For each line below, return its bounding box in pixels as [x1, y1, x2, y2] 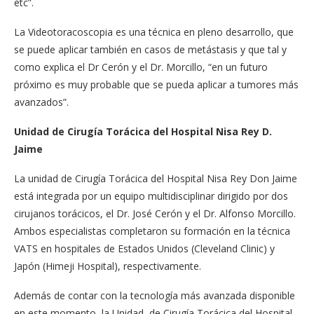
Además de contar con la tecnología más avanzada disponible [14, 289, 295, 302]
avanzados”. [14, 95, 69, 109]
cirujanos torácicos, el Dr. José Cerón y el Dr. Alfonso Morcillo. [14, 207, 296, 220]
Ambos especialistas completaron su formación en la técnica [14, 224, 290, 238]
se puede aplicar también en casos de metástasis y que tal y [14, 43, 287, 56]
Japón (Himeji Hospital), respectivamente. [14, 259, 201, 273]
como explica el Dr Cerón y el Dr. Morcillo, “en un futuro [14, 60, 268, 74]
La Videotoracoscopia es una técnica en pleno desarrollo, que [14, 25, 294, 39]
